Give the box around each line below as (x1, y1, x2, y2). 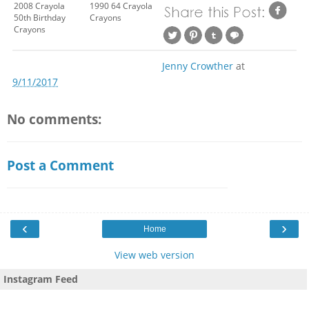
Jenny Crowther (162, 59, 233, 72)
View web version (114, 248, 195, 261)
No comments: (7, 110, 101, 128)
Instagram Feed (3, 272, 78, 286)
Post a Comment (7, 157, 114, 175)
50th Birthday (14, 11, 66, 23)
